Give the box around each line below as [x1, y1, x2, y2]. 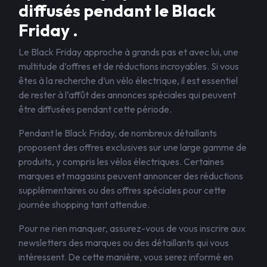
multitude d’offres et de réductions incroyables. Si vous [18, 60, 239, 72]
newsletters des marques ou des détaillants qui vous [18, 237, 229, 249]
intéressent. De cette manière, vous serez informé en [18, 251, 233, 263]
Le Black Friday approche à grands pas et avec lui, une [18, 46, 238, 58]
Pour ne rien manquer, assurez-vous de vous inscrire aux [18, 222, 246, 234]
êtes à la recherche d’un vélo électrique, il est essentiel [18, 74, 238, 86]
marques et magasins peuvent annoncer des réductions [18, 170, 243, 182]
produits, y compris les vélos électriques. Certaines [18, 156, 224, 167]
